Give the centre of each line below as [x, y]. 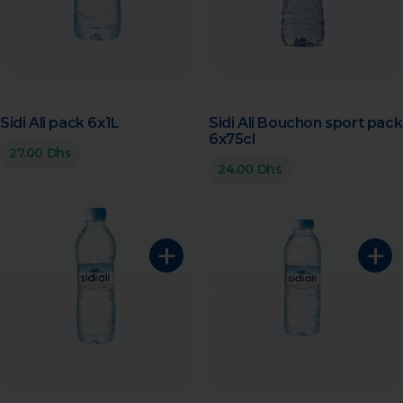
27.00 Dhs [40, 153]
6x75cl [232, 139]
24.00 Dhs [250, 170]
